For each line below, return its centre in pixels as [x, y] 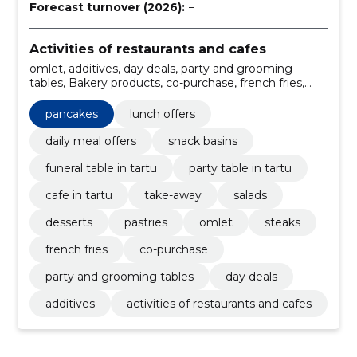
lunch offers [162, 114]
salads [250, 195]
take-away [173, 195]
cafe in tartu [78, 195]
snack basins [202, 141]
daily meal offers [90, 141]
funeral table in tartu [101, 168]
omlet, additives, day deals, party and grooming [161, 68]
